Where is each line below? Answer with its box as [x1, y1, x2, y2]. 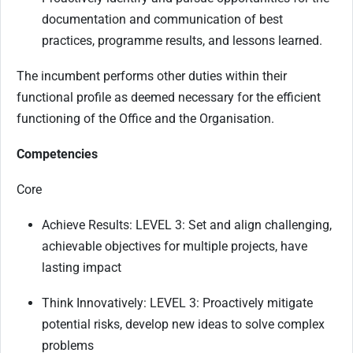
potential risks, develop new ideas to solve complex [42, 316, 325, 332]
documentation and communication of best [42, 11, 283, 27]
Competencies [17, 146, 98, 162]
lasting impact [42, 259, 124, 275]
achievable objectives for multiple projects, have [42, 238, 307, 254]
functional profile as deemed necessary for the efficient [17, 89, 321, 105]
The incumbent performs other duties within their [17, 68, 287, 84]
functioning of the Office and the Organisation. [17, 110, 274, 126]
